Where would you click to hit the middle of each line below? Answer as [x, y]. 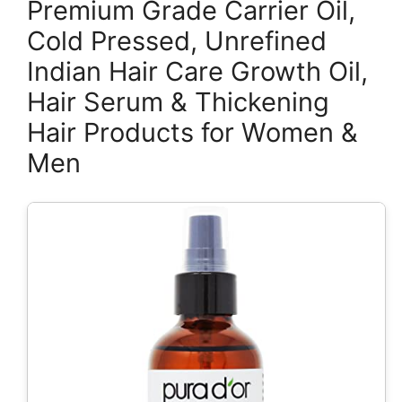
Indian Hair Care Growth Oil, [197, 71]
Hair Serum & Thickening [178, 102]
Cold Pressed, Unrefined [177, 41]
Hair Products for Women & [192, 132]
